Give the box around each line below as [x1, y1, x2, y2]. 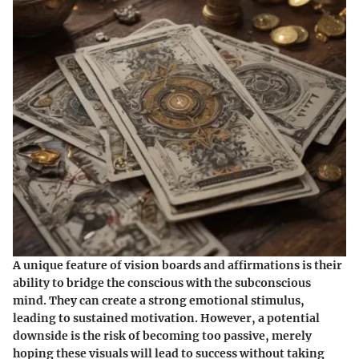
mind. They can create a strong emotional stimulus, [13, 293, 305, 309]
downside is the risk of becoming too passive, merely [13, 329, 312, 344]
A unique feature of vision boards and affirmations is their [13, 258, 342, 273]
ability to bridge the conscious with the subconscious [13, 276, 311, 291]
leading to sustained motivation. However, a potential [13, 311, 320, 326]
